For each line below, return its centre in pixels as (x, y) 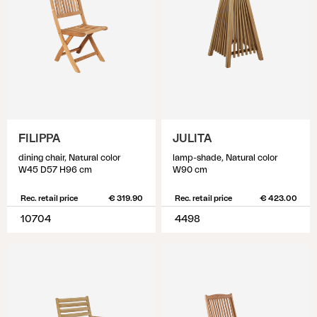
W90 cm (190, 170)
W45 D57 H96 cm (55, 170)
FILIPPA (39, 139)
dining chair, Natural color (69, 158)
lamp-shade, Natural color (225, 158)
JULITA (192, 139)
